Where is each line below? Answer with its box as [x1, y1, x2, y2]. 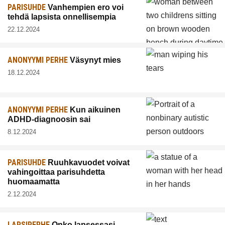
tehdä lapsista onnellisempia [8, 12, 116, 21]
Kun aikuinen [68, 105, 121, 115]
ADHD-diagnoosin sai [8, 115, 90, 124]
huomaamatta [8, 177, 60, 186]
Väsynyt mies [68, 55, 121, 64]
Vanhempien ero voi [46, 3, 124, 12]
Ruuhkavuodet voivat [46, 158, 130, 167]
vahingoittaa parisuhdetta [8, 168, 105, 177]
